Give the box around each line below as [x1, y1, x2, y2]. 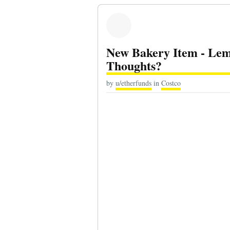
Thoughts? [106, 56, 162, 74]
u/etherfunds [115, 78, 151, 88]
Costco [161, 78, 181, 88]
